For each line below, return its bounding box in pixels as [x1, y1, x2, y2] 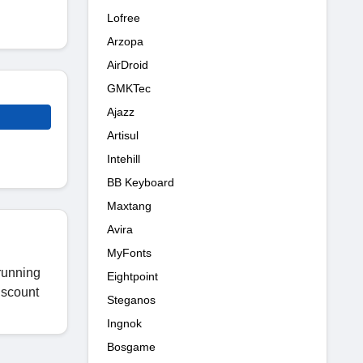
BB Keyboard [107, 175, 174, 189]
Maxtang [107, 199, 152, 212]
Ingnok [107, 316, 142, 330]
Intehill [107, 152, 140, 165]
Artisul [107, 128, 139, 142]
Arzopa [107, 34, 143, 48]
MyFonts [107, 246, 152, 259]
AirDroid [107, 58, 148, 71]
